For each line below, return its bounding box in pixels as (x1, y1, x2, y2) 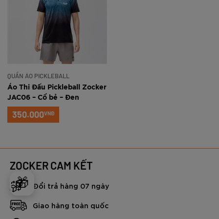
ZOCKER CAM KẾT (10, 159, 93, 172)
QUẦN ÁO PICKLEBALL (7, 72, 69, 80)
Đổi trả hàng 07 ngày (33, 181, 109, 190)
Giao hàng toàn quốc (33, 200, 109, 210)
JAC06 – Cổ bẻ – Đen (7, 94, 79, 101)
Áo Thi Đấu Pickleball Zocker (7, 84, 107, 91)
